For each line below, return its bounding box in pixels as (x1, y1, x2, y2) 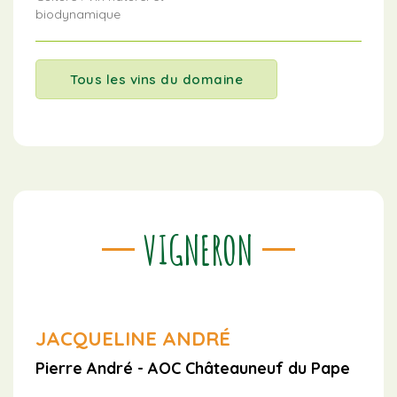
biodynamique (35, 5, 121, 22)
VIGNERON (144, 223, 253, 275)
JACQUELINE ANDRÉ (35, 325, 230, 351)
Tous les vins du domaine (70, 70, 243, 88)
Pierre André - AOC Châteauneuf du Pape (35, 357, 350, 378)
